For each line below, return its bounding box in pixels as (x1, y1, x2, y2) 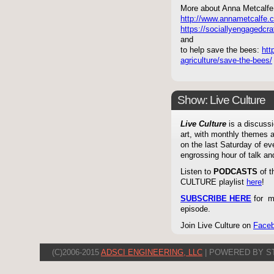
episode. (180, 205, 210, 214)
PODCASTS (213, 168, 257, 177)
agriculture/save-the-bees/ (180, 56, 272, 65)
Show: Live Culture (177, 94, 265, 107)
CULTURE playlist (180, 178, 246, 187)
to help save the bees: (180, 46, 262, 55)
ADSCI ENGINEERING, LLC (101, 248, 202, 257)
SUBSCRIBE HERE (180, 194, 251, 204)
